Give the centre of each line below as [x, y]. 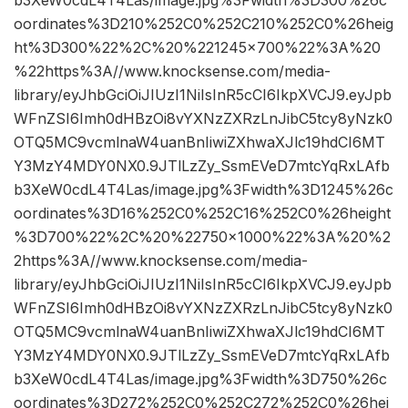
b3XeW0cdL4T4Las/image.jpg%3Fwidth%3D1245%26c [204, 190]
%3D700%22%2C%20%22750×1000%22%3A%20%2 [202, 237]
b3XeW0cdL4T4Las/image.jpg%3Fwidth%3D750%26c [200, 379]
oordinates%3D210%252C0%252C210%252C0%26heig [204, 24]
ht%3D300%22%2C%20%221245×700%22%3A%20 [197, 48]
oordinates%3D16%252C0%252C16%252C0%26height [202, 214]
